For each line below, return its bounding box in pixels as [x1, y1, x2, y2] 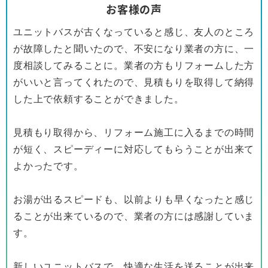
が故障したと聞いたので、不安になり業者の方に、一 [13, 42, 255, 55]
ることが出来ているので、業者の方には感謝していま [13, 210, 255, 223]
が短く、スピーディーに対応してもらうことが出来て [13, 143, 255, 156]
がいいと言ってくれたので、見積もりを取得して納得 [13, 76, 255, 89]
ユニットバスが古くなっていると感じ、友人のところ [13, 26, 255, 38]
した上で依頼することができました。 [13, 93, 184, 105]
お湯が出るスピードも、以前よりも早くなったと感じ [13, 193, 255, 206]
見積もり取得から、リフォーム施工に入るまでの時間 [13, 126, 255, 139]
